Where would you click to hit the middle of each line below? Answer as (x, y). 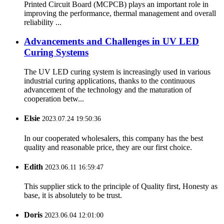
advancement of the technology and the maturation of (108, 90)
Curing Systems (56, 52)
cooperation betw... (54, 99)
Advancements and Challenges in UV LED (111, 41)
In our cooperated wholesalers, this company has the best (113, 138)
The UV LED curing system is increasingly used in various (117, 72)
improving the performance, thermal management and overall (120, 13)
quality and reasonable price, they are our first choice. (108, 147)
